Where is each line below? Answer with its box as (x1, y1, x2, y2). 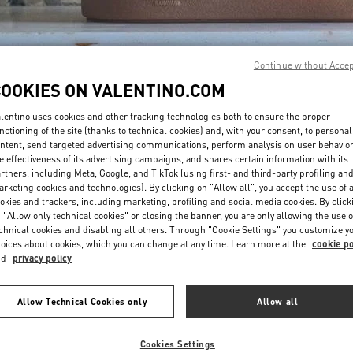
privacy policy (13, 252, 72, 264)
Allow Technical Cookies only (17, 295, 148, 307)
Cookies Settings (139, 338, 215, 350)
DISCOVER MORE (275, 114, 343, 126)
